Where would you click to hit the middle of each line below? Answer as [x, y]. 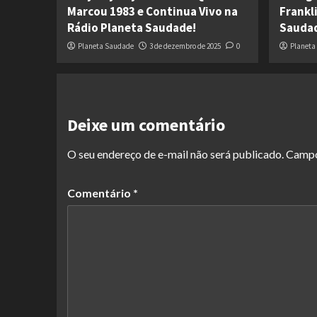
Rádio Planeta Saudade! [131, 28]
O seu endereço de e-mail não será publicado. [175, 154]
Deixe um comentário [146, 125]
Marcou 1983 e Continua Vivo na [152, 12]
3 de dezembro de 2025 [185, 46]
